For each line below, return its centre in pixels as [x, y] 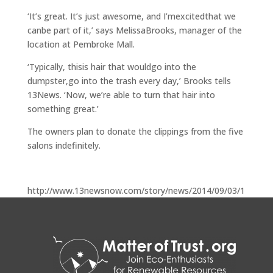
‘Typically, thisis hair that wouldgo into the [112, 67]
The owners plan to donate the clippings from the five [135, 132]
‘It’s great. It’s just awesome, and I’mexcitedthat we [131, 16]
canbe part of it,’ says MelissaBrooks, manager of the [134, 30]
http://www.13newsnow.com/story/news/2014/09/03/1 [136, 191]
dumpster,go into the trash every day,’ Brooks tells [129, 81]
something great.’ [63, 109]
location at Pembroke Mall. [81, 44]
